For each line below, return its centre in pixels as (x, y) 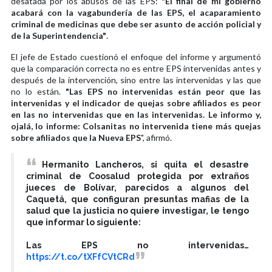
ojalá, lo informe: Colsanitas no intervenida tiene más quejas (136, 126)
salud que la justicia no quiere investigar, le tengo (138, 210)
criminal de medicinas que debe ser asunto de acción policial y (136, 24)
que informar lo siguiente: (83, 222)
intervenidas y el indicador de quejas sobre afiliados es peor (136, 103)
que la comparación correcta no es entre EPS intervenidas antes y (136, 68)
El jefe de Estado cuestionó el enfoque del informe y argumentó (136, 56)
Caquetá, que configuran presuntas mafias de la (138, 199)
